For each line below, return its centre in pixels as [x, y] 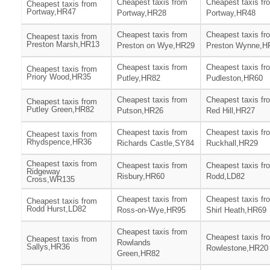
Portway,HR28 [142, 13]
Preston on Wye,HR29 [156, 46]
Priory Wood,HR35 [59, 77]
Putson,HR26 [140, 111]
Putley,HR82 [139, 78]
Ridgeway [43, 172]
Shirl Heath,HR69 [236, 210]
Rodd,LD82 [225, 177]
